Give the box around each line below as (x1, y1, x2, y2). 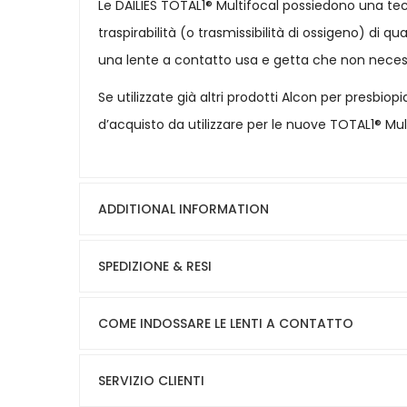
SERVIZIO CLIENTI (98, 372, 204, 391)
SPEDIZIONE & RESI (98, 257, 212, 276)
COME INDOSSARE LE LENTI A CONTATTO (98, 314, 353, 333)
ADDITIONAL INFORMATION (98, 200, 269, 219)
